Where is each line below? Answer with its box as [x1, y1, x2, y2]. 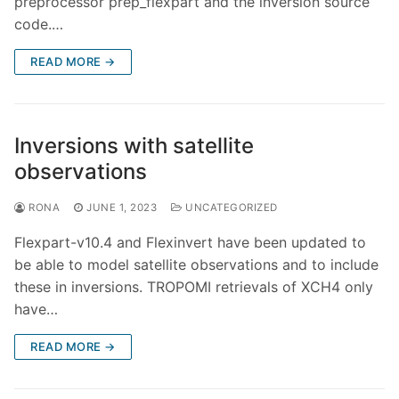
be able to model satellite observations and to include [14, 256, 379, 274]
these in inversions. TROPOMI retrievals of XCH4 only [14, 278, 373, 297]
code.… [14, 15, 63, 34]
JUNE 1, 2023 [86, 201, 157, 215]
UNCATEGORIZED [182, 201, 278, 215]
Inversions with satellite [14, 133, 254, 159]
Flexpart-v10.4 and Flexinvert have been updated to [14, 233, 366, 252]
